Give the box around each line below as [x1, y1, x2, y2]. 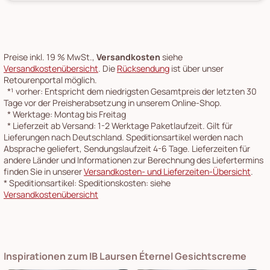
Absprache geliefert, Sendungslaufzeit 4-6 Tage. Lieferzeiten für [4, 142, 250, 154]
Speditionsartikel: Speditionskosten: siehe [7, 177, 171, 189]
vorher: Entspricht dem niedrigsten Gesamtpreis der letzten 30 [14, 85, 257, 97]
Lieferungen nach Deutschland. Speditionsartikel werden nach [4, 131, 243, 143]
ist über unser [169, 62, 224, 74]
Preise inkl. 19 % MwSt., [4, 51, 96, 63]
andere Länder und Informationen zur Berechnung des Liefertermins [4, 154, 263, 166]
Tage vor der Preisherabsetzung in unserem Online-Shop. [4, 96, 222, 108]
